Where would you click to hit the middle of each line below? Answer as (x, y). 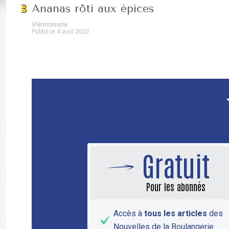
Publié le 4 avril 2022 (61, 32)
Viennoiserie (50, 25)
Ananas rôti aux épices (93, 9)
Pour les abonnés (176, 187)
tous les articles (176, 214)
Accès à (129, 214)
